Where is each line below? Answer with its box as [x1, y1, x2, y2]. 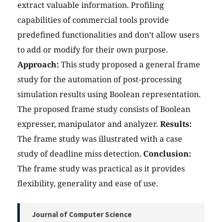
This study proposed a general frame [59, 59, 200, 70]
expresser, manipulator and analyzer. [17, 118, 160, 130]
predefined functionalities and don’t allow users [17, 29, 199, 41]
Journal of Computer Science [32, 210, 132, 220]
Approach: [17, 59, 59, 70]
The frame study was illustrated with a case [17, 133, 182, 145]
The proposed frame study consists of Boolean [17, 104, 190, 115]
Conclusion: [143, 148, 191, 160]
